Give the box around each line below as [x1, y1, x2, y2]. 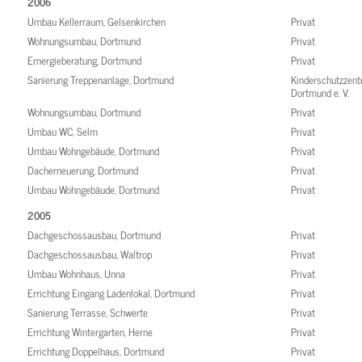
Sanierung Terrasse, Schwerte [27, 304, 149, 322]
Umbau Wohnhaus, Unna [27, 265, 126, 283]
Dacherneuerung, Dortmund [27, 162, 139, 179]
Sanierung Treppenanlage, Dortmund [27, 71, 175, 89]
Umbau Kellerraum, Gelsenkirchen [27, 13, 166, 31]
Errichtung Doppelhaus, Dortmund [27, 343, 165, 360]
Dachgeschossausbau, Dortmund [27, 226, 162, 244]
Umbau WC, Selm [27, 123, 99, 141]
